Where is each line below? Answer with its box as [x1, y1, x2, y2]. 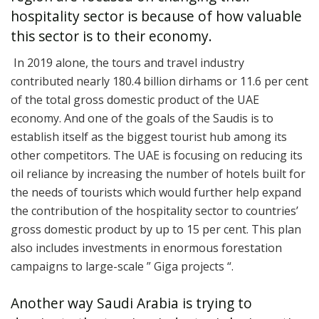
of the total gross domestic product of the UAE [11, 91, 259, 108]
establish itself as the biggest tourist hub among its [11, 128, 287, 145]
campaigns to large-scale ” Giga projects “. [11, 258, 234, 274]
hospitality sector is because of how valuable [11, 6, 302, 26]
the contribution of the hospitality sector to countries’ [11, 202, 298, 219]
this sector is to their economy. [11, 26, 212, 46]
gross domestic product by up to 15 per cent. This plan [11, 221, 301, 237]
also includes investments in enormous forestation [11, 239, 282, 256]
